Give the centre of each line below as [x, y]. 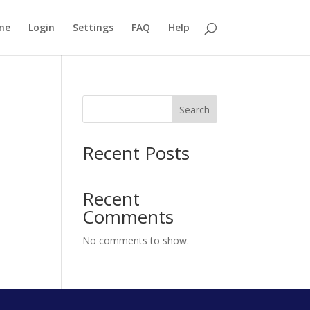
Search [194, 109]
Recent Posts [136, 153]
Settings [93, 27]
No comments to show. [136, 240]
